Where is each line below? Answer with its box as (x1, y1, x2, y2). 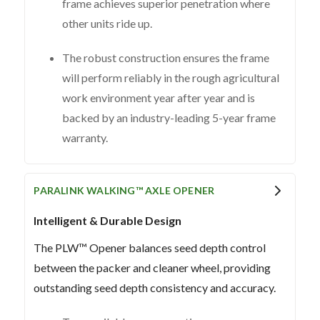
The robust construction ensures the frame (62, 50, 270, 64)
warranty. (62, 130, 109, 144)
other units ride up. (62, 16, 153, 30)
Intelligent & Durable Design (34, 213, 182, 227)
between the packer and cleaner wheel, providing (34, 260, 271, 274)
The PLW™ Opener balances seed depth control (34, 240, 266, 254)
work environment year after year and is (62, 90, 256, 104)
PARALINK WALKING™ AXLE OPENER (34, 184, 215, 196)
